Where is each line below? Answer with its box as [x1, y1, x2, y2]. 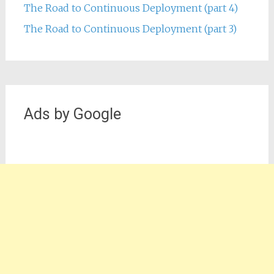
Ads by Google [23, 105, 121, 123]
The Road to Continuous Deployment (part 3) [23, 23, 237, 35]
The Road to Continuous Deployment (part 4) [23, 2, 238, 14]
